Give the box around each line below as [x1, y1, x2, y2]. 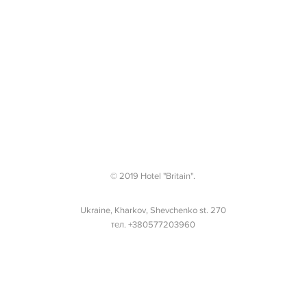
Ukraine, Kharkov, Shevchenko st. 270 [79, 205, 226, 215]
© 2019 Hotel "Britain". [110, 171, 195, 181]
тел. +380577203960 [110, 219, 195, 230]
